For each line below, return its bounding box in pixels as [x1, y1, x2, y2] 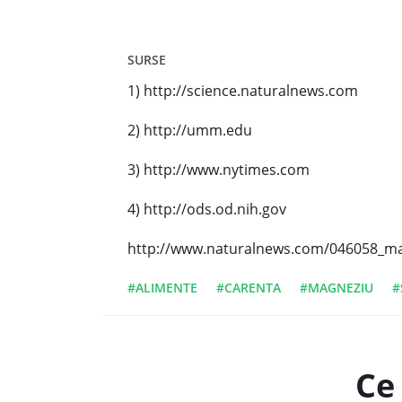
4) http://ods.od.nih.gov [127, 199, 286, 219]
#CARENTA [216, 279, 281, 296]
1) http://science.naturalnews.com [127, 81, 358, 100]
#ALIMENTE [127, 279, 197, 296]
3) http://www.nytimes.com [127, 160, 310, 179]
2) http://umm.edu [127, 120, 252, 140]
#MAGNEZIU [300, 279, 373, 296]
